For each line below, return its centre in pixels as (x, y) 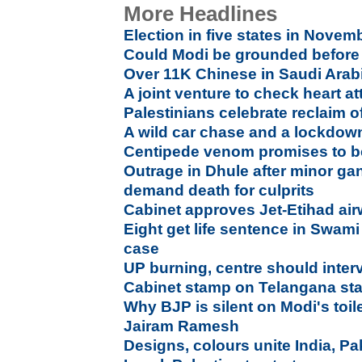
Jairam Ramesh (182, 326)
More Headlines (201, 14)
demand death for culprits (219, 190)
